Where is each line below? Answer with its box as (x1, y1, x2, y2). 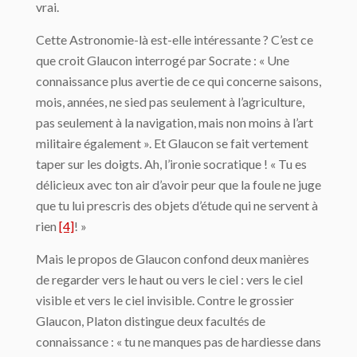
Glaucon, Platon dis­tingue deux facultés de (36, 313, 265, 329)
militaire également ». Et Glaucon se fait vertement (36, 135, 308, 151)
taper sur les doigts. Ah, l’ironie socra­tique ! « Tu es (36, 156, 307, 172)
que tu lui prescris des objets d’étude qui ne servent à (36, 198, 318, 214)
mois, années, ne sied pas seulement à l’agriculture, (36, 94, 304, 110)
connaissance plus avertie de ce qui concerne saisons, (36, 73, 321, 89)
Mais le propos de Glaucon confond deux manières (36, 251, 309, 267)
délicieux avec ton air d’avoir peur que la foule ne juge (36, 177, 321, 193)
